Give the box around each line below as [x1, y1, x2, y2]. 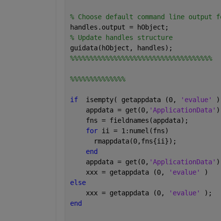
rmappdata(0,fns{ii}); [70, 137, 177, 146]
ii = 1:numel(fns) [101, 127, 169, 135]
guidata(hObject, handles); [70, 44, 173, 52]
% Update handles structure [70, 34, 173, 42]
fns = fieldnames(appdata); [70, 116, 188, 125]
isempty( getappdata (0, [77, 96, 181, 104]
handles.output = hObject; [70, 23, 169, 32]
